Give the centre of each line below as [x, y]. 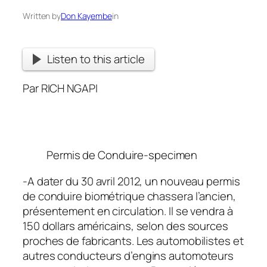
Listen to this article [96, 59]
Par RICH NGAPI [60, 89]
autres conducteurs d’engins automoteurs [128, 255]
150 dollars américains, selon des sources [125, 226]
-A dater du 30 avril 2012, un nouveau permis [131, 181]
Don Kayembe [86, 16]
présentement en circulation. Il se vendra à [128, 211]
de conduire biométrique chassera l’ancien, [129, 196]
